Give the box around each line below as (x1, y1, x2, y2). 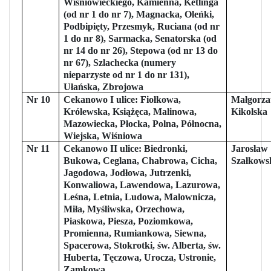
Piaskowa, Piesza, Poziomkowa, (64, 215, 194, 226)
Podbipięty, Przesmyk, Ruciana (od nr (64, 21, 220, 31)
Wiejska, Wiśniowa (64, 130, 143, 141)
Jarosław (231, 143, 269, 154)
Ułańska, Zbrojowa (64, 81, 144, 92)
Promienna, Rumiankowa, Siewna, (64, 227, 207, 238)
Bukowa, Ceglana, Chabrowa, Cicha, (64, 155, 218, 166)
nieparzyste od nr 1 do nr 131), (64, 69, 190, 80)
